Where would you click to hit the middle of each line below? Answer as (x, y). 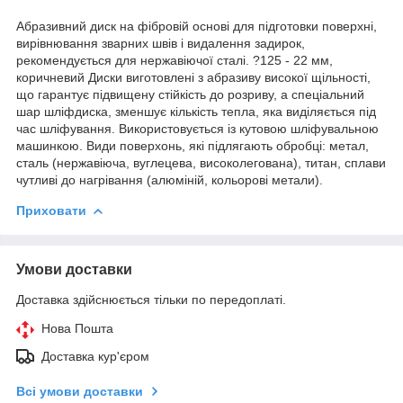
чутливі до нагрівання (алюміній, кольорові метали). (170, 179)
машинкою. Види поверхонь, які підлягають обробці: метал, (193, 145)
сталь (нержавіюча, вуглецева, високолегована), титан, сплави (201, 162)
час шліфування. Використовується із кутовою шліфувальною (197, 128)
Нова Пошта (77, 328)
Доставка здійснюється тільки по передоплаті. (151, 299)
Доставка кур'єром (95, 356)
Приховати (51, 210)
